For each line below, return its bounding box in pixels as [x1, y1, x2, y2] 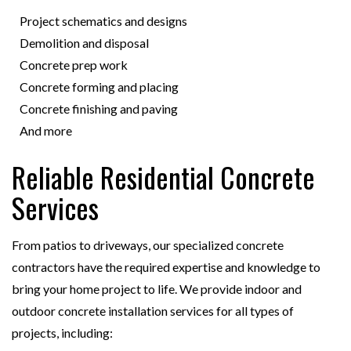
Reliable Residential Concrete [12, 156, 315, 198]
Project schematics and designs [20, 13, 187, 29]
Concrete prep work [20, 57, 128, 73]
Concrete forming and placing [20, 79, 179, 95]
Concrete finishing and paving [20, 101, 178, 117]
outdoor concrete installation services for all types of [12, 303, 294, 319]
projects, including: [12, 325, 113, 341]
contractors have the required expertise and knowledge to [12, 259, 320, 275]
